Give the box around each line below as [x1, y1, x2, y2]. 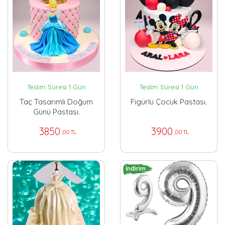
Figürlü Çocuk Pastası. [131, 97, 207, 107]
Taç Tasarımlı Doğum [20, 97, 93, 107]
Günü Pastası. [33, 107, 80, 117]
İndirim [126, 164, 146, 172]
